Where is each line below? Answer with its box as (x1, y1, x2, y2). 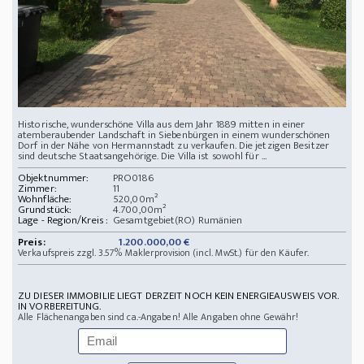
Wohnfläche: (18, 190, 72, 209)
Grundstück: (18, 201, 72, 219)
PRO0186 (113, 169, 154, 188)
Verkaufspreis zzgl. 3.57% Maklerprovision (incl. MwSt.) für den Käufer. (18, 245, 310, 262)
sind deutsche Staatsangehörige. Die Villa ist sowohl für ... (18, 147, 267, 166)
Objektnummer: (18, 169, 89, 188)
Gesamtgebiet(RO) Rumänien (113, 211, 243, 230)
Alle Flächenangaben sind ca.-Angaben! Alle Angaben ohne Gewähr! (18, 309, 299, 326)
